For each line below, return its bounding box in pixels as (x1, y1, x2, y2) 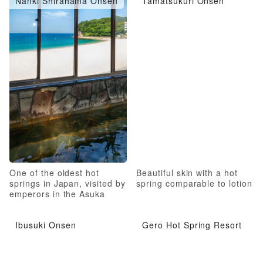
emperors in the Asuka (9, 187, 106, 200)
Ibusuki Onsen (15, 218, 76, 231)
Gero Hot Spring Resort (142, 218, 242, 231)
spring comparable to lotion (136, 177, 252, 189)
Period (9, 198, 37, 210)
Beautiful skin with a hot (136, 166, 238, 178)
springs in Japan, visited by (9, 177, 126, 189)
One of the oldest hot (9, 166, 100, 178)
